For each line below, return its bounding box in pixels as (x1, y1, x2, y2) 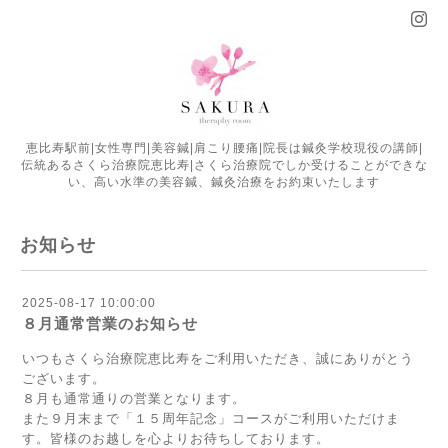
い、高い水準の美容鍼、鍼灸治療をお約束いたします (68, 175, 380, 189)
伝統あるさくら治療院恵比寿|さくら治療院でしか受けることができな (20, 158, 428, 172)
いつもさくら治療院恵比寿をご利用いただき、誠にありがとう (22, 351, 414, 366)
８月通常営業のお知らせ (22, 315, 198, 332)
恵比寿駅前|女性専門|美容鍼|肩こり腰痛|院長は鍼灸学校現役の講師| (25, 141, 423, 155)
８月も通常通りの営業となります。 (22, 391, 246, 406)
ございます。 (22, 371, 106, 386)
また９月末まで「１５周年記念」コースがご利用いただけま (22, 411, 400, 426)
